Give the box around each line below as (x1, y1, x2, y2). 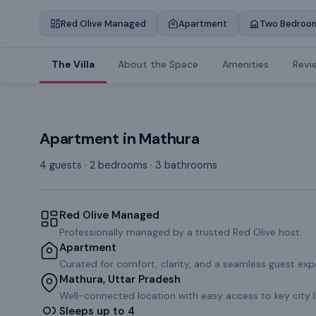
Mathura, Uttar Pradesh (59, 272, 181, 287)
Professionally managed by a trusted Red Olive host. (59, 225, 302, 238)
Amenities (221, 58, 269, 71)
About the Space (118, 58, 199, 71)
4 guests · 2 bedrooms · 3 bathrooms (39, 159, 217, 172)
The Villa (51, 58, 95, 71)
